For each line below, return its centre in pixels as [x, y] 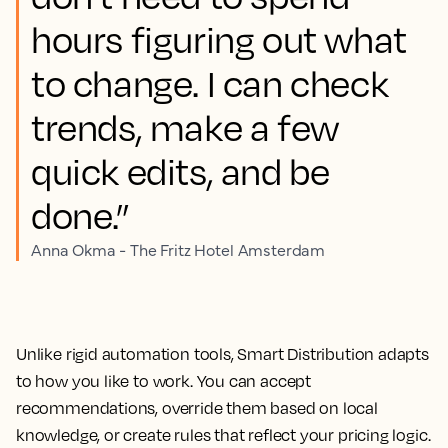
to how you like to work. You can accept [163, 380]
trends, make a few [185, 126]
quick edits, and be [180, 170]
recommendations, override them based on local [197, 407]
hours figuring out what [219, 38]
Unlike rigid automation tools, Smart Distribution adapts [222, 353]
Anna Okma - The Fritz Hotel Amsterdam [178, 248]
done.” [80, 214]
